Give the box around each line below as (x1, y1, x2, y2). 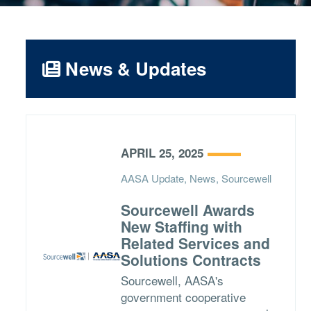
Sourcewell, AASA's (120, 271, 224, 289)
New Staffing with (120, 216, 242, 237)
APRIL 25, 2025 (120, 144, 203, 161)
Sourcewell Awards (120, 199, 255, 220)
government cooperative (120, 288, 246, 305)
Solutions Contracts (120, 249, 261, 270)
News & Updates (60, 56, 206, 81)
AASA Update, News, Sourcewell (120, 171, 271, 185)
